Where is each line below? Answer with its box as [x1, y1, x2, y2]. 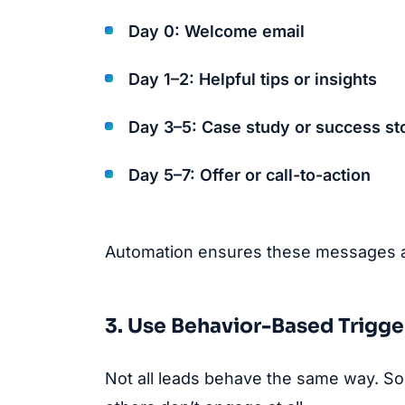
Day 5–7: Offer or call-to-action [128, 165, 371, 185]
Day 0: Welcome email [128, 22, 305, 42]
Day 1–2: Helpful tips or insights [128, 70, 377, 89]
